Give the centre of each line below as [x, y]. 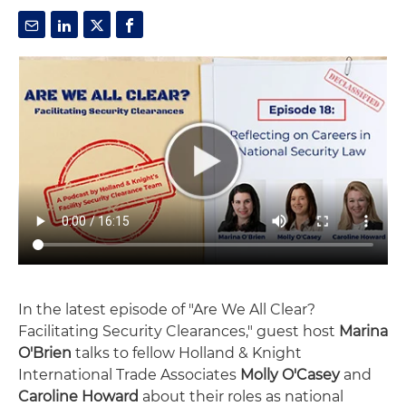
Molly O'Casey [290, 374]
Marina [363, 331]
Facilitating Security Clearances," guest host [179, 331]
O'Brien [45, 353]
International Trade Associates [129, 374]
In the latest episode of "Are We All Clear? [167, 309]
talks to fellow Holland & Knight [187, 353]
